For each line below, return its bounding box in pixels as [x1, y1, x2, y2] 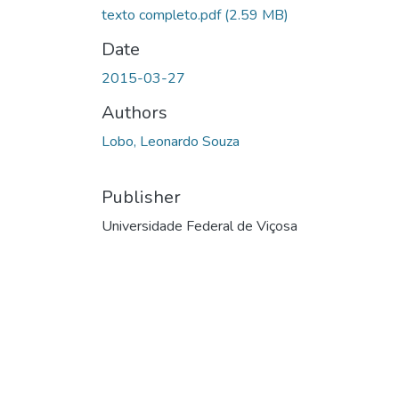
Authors [102, 100, 167, 125]
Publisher [102, 184, 181, 209]
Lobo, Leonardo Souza [102, 131, 240, 151]
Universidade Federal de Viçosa [102, 216, 297, 236]
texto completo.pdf [102, 4, 224, 25]
